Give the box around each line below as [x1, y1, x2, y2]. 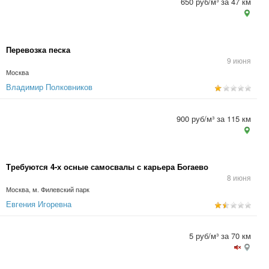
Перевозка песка [6, 44, 70, 55]
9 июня [227, 55, 251, 65]
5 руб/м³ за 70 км [189, 230, 251, 241]
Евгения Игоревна [6, 198, 71, 210]
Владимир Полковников [6, 81, 92, 92]
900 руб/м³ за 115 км [177, 113, 251, 124]
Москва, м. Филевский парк [6, 185, 89, 194]
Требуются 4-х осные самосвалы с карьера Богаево [6, 161, 208, 172]
